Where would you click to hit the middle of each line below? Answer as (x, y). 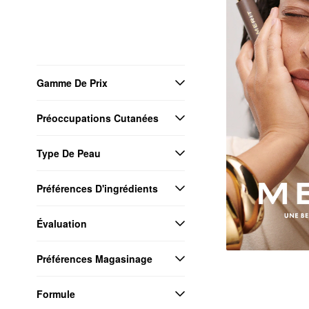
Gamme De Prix (72, 82)
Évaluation (62, 223)
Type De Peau (69, 153)
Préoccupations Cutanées (98, 118)
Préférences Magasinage (94, 258)
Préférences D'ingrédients (97, 188)
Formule (56, 293)
